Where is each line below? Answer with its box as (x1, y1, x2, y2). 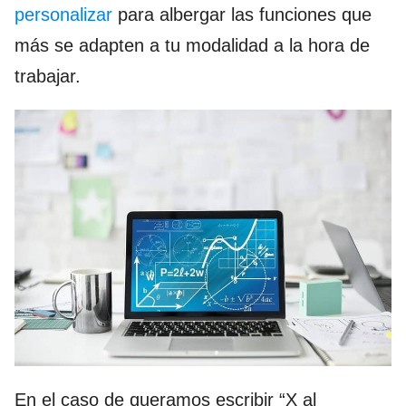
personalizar (14, 5, 112, 25)
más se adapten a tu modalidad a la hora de (14, 35, 370, 56)
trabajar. (14, 66, 81, 87)
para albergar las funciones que (112, 5, 372, 25)
